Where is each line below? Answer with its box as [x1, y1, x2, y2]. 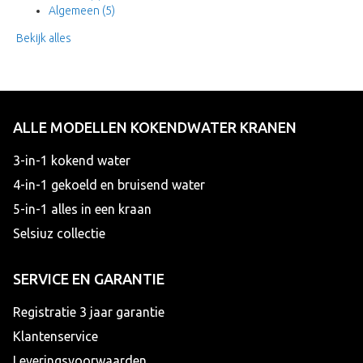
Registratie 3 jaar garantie [13, 304, 164, 319]
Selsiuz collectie [13, 225, 105, 241]
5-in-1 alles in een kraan [13, 201, 152, 216]
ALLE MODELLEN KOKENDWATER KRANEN [13, 118, 297, 135]
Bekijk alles [16, 31, 71, 45]
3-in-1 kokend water [13, 152, 130, 168]
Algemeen [49, 3, 102, 17]
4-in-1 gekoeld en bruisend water [13, 177, 205, 192]
